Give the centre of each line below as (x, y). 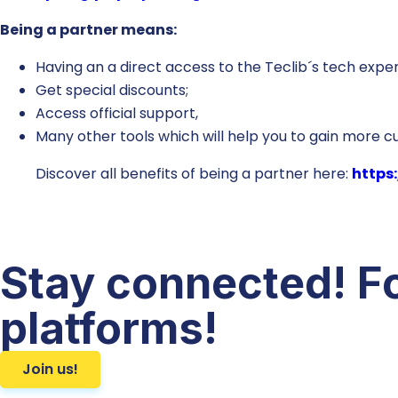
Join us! (50, 369)
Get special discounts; (112, 90)
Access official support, (117, 113)
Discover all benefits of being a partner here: (194, 173)
